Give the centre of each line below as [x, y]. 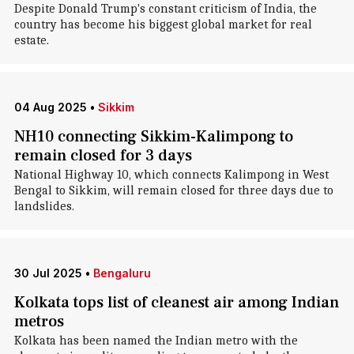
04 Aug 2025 [50, 107]
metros [39, 322]
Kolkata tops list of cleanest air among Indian [176, 303]
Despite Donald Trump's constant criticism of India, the [165, 9]
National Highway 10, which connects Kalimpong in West [171, 175]
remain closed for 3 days [103, 156]
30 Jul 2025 [48, 273]
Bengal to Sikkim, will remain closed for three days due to [173, 190]
